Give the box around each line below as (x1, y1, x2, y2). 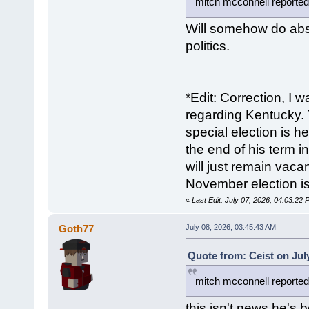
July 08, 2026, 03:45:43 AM (185, 223, 276, 232)
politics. (185, 39, 230, 54)
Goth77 (59, 223, 94, 235)
